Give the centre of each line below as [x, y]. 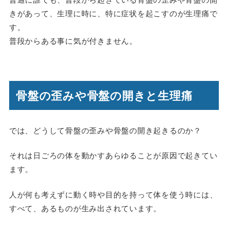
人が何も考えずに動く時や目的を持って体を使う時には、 [113, 194]
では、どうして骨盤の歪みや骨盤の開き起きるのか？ [105, 130]
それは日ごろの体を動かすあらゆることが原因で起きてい [113, 155]
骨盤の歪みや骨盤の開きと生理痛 [104, 95]
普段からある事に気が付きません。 [73, 41]
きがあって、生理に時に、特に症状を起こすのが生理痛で [113, 13]
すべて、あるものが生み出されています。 [85, 208]
